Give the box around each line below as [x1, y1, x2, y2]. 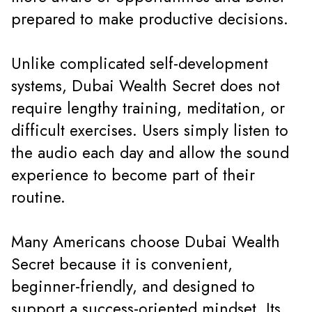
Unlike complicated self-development [11, 52, 268, 75]
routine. [11, 185, 65, 209]
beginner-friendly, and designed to [11, 274, 255, 298]
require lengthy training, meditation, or [11, 96, 285, 120]
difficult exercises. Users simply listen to [11, 118, 288, 142]
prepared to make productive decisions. [11, 7, 288, 31]
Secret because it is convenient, [11, 252, 233, 276]
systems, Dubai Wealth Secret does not [11, 74, 280, 97]
